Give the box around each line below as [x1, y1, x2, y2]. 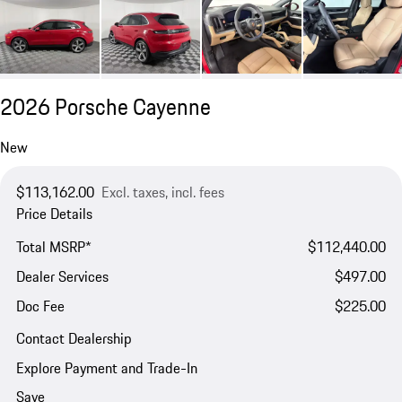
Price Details [15, 203, 92, 225]
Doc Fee [15, 294, 65, 317]
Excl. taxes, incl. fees [100, 181, 224, 204]
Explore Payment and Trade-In [15, 356, 197, 379]
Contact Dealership [15, 328, 132, 350]
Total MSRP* [15, 235, 92, 258]
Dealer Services [15, 265, 109, 287]
